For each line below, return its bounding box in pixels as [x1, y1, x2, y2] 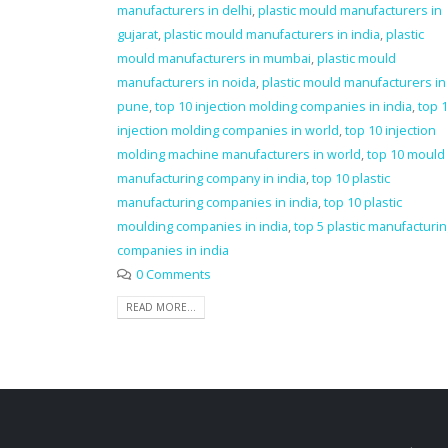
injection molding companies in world [117, 121, 339, 139]
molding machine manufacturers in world [117, 145, 361, 163]
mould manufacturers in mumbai [117, 49, 311, 67]
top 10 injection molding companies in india [155, 97, 412, 115]
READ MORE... [126, 300, 196, 315]
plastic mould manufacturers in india [164, 25, 380, 43]
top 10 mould [367, 145, 445, 163]
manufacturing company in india [117, 169, 306, 187]
